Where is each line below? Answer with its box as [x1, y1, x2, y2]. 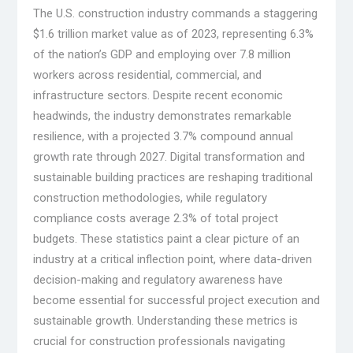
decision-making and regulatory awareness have [32, 272, 283, 287]
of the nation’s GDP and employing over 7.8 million [32, 46, 291, 61]
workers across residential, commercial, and [32, 67, 262, 82]
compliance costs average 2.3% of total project [32, 210, 278, 225]
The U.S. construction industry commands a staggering [32, 6, 318, 20]
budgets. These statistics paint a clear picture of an [32, 231, 299, 246]
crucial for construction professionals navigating [32, 333, 285, 348]
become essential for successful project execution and [32, 292, 320, 307]
